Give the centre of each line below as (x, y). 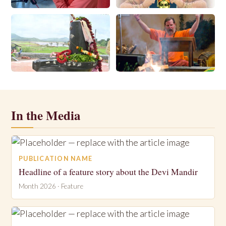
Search (135, 82)
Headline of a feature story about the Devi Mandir (108, 172)
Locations (36, 82)
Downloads (143, 19)
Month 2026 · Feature (51, 186)
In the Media (46, 115)
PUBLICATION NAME (55, 158)
